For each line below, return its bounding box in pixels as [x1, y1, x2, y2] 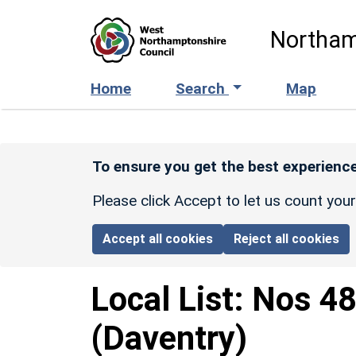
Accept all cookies [103, 230, 214, 246]
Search [176, 79, 229, 98]
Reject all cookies [234, 230, 340, 246]
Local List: [91, 279, 252, 319]
